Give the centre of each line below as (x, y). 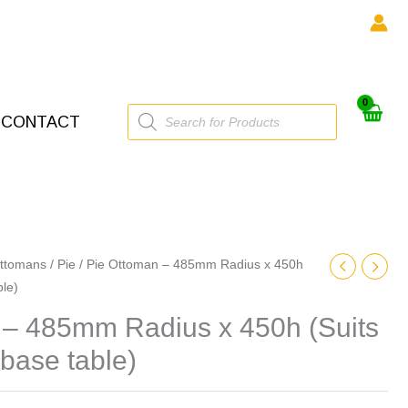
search (147, 123)
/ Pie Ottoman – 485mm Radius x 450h (189, 265)
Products (153, 110)
